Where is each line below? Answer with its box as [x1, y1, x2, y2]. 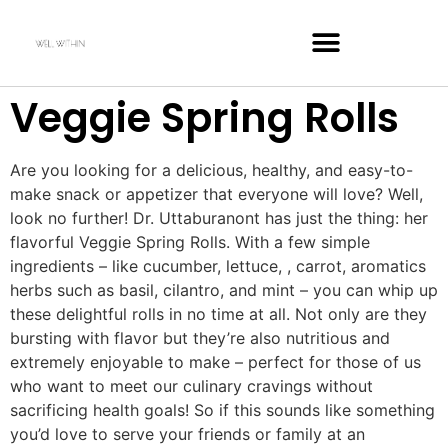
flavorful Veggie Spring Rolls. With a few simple [10, 232, 370, 252]
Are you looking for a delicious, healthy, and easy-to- [10, 160, 413, 180]
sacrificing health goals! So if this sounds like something [10, 400, 435, 420]
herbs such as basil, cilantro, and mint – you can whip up [10, 280, 438, 300]
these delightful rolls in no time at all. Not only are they [10, 304, 427, 324]
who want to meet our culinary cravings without [10, 376, 373, 396]
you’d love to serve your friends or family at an [10, 424, 365, 444]
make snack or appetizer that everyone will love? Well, [10, 184, 423, 204]
